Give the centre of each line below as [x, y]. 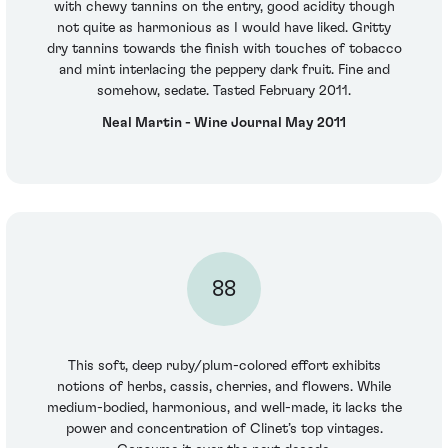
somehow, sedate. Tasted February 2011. [224, 91]
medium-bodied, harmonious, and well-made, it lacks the [224, 408]
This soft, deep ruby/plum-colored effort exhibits [224, 366]
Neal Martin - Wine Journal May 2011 [224, 122]
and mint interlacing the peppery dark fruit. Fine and [224, 70]
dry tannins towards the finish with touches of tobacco [224, 49]
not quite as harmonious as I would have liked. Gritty [224, 28]
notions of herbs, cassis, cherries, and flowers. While [224, 387]
